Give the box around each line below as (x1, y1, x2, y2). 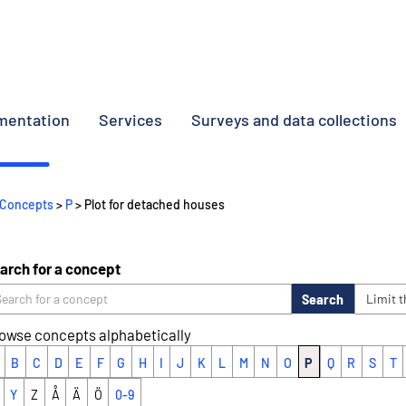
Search (302, 290, 344, 308)
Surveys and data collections (191, 110, 397, 130)
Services (99, 110, 162, 130)
